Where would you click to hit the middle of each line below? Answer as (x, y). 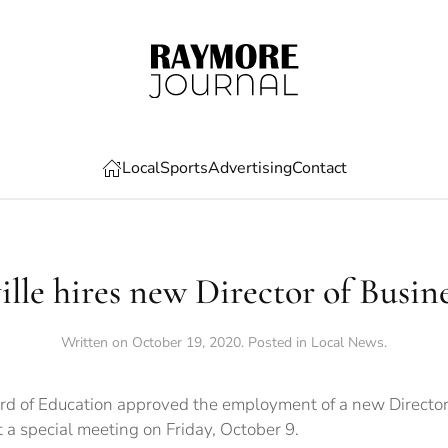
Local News (347, 342)
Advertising (249, 167)
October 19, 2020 (186, 342)
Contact (319, 167)
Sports (183, 167)
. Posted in (276, 342)
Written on (96, 342)
